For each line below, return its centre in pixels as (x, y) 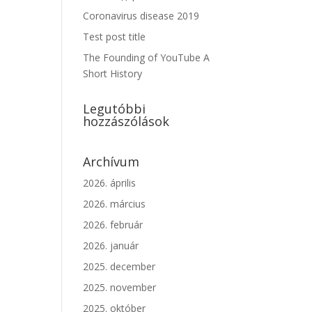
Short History (113, 73)
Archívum (111, 162)
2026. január (111, 245)
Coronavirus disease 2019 (141, 16)
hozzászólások (126, 121)
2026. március (115, 204)
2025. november (120, 287)
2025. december (119, 266)
